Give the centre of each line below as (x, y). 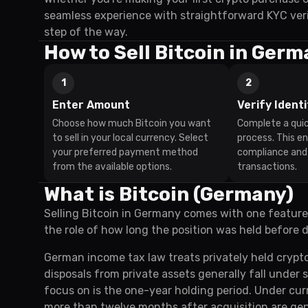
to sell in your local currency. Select (130, 138)
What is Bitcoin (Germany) (169, 194)
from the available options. (112, 167)
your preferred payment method (125, 152)
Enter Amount (91, 105)
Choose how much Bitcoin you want (132, 123)
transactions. (267, 167)
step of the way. (86, 32)
